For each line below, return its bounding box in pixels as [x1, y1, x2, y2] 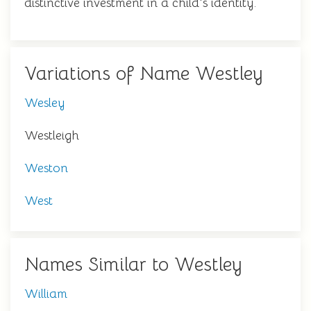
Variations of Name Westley [24, 62, 263, 85]
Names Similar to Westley [24, 253, 242, 276]
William [24, 286, 67, 301]
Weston [24, 160, 68, 176]
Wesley [24, 95, 65, 110]
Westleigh [24, 128, 79, 143]
